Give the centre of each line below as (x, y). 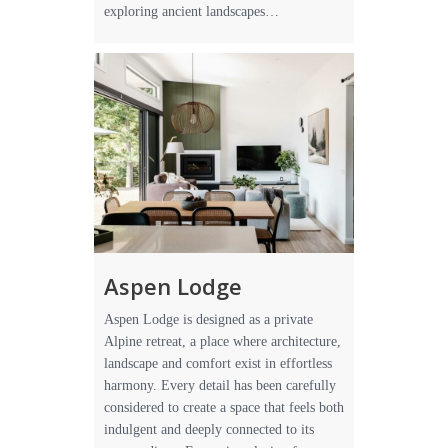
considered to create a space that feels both (224, 407)
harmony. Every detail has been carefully (220, 385)
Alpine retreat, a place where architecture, (222, 341)
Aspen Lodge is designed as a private (208, 319)
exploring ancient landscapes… (191, 11)
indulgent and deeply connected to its (209, 429)
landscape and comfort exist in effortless (218, 363)
